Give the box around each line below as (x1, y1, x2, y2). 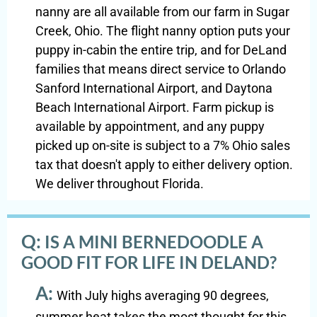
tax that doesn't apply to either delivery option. (35, 157, 293, 173)
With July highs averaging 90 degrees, (57, 288, 269, 304)
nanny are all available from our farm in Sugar (35, 4, 289, 20)
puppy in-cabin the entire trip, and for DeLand (35, 42, 287, 58)
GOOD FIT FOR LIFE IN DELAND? (21, 252, 277, 273)
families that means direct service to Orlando (35, 62, 286, 77)
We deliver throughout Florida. (35, 176, 204, 192)
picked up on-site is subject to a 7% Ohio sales (35, 138, 290, 154)
